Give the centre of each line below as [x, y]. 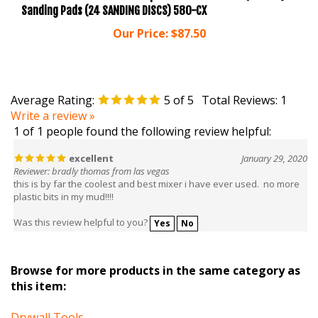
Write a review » [53, 100]
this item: [38, 271]
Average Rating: [53, 85]
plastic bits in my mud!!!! [64, 181]
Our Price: [140, 19]
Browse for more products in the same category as [155, 255]
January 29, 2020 [274, 143]
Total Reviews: [241, 85]
